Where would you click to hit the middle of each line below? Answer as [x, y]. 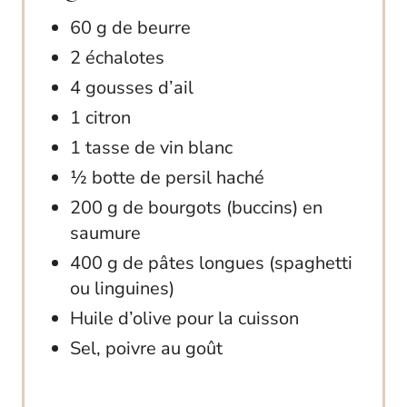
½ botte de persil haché [167, 177]
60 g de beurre [130, 27]
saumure [105, 233]
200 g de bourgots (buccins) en [196, 207]
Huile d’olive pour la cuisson [184, 318]
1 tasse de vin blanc [151, 147]
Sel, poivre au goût [146, 348]
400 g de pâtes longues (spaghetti [211, 263]
